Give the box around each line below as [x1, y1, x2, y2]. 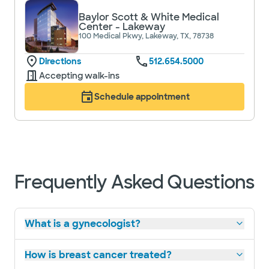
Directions [39, 55, 81, 67]
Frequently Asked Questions [14, 170, 255, 194]
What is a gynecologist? [25, 217, 141, 230]
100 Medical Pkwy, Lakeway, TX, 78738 [79, 31, 214, 41]
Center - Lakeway [79, 20, 165, 33]
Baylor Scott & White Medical [79, 10, 219, 23]
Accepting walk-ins [39, 70, 119, 81]
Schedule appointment [94, 91, 190, 102]
